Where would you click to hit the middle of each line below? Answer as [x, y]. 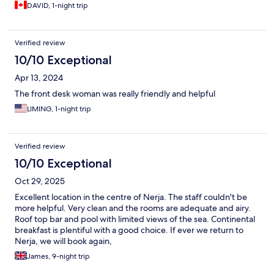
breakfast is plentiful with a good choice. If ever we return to [129, 230]
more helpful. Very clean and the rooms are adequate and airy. [133, 208]
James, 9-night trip [58, 257]
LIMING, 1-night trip [59, 109]
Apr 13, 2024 [39, 78]
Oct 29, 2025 [40, 181]
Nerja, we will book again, [63, 241]
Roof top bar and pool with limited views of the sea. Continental [135, 219]
